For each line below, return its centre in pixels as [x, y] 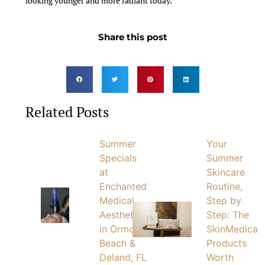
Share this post [132, 37]
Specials [118, 158]
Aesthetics [123, 214]
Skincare [226, 172]
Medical [117, 200]
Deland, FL [123, 257]
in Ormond [123, 229]
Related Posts [67, 112]
